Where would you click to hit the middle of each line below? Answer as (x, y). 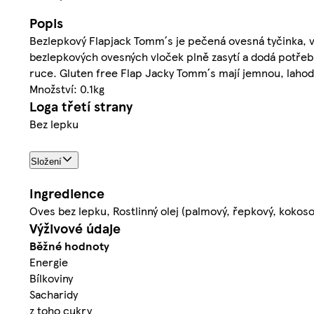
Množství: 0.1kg (67, 89)
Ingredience (67, 193)
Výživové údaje (75, 228)
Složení (46, 162)
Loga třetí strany (81, 107)
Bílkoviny (51, 278)
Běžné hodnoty (69, 246)
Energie (49, 262)
